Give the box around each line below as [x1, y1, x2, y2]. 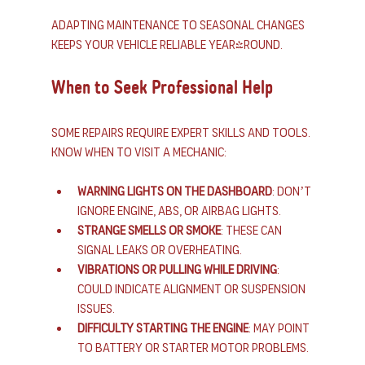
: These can [220, 222, 284, 240]
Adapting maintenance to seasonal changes [51, 16, 307, 34]
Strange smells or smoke [77, 222, 221, 240]
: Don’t [271, 182, 314, 200]
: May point [248, 319, 312, 337]
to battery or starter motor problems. [77, 339, 309, 357]
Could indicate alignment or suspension [77, 280, 308, 298]
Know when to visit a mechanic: [51, 143, 226, 161]
